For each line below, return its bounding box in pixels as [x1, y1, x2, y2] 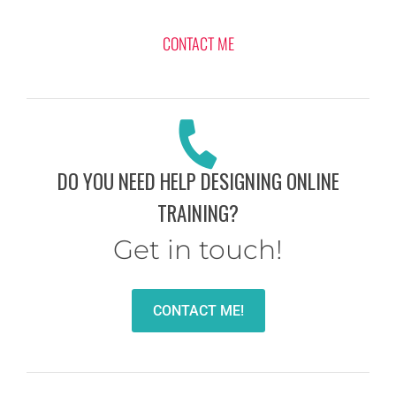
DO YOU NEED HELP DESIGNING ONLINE [57, 166, 339, 197]
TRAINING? [157, 198, 239, 229]
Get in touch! [113, 233, 283, 267]
